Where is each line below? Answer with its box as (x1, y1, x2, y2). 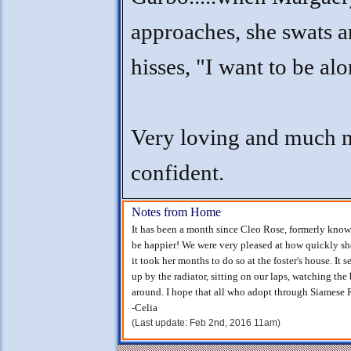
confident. (131, 161, 224, 185)
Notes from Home (132, 205, 221, 219)
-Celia (132, 302, 157, 313)
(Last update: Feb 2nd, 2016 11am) (132, 317, 280, 328)
